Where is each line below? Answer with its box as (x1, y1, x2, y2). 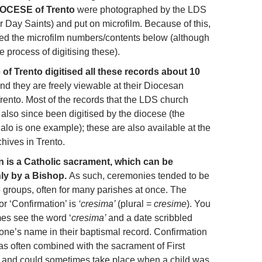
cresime (154, 198, 187, 209)
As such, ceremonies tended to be (69, 170, 209, 181)
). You (187, 198, 211, 209)
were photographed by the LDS (75, 4, 206, 15)
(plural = (118, 198, 154, 209)
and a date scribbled (108, 212, 192, 223)
